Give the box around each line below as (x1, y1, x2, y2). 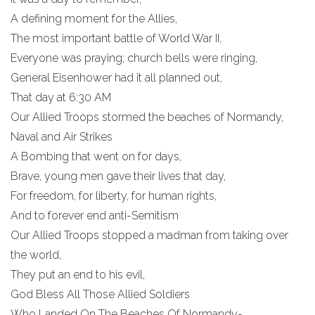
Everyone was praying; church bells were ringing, (11, 51, 257, 65)
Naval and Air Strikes (11, 129, 112, 143)
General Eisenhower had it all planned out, (11, 70, 222, 84)
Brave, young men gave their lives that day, (11, 169, 226, 183)
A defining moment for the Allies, (11, 11, 177, 25)
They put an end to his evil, (11, 267, 145, 281)
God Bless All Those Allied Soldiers (11, 287, 190, 301)
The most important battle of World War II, (11, 31, 221, 45)
